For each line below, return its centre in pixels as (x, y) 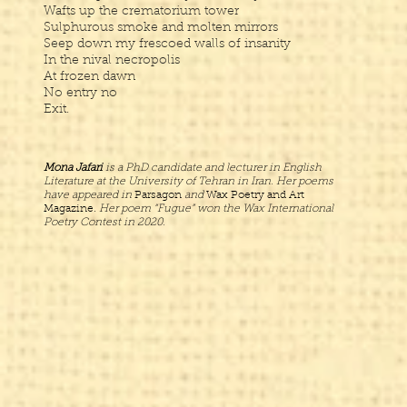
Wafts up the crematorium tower (141, 12)
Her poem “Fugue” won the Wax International (215, 209)
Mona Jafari (73, 168)
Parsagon (158, 195)
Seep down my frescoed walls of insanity (167, 45)
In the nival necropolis (112, 61)
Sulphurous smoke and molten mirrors (161, 28)
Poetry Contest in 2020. (104, 223)
